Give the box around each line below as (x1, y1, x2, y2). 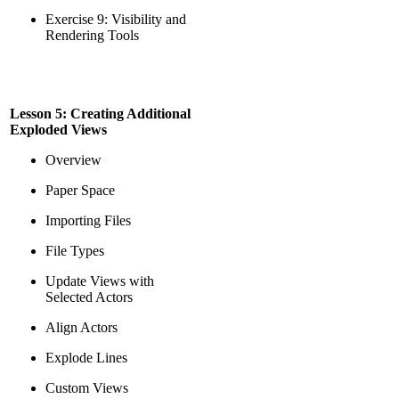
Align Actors (45, 320, 118, 335)
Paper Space (45, 183, 115, 198)
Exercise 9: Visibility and (45, 12, 186, 27)
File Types (45, 243, 104, 258)
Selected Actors (45, 289, 133, 305)
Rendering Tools (45, 28, 139, 43)
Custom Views (45, 380, 128, 395)
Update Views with (45, 273, 154, 289)
